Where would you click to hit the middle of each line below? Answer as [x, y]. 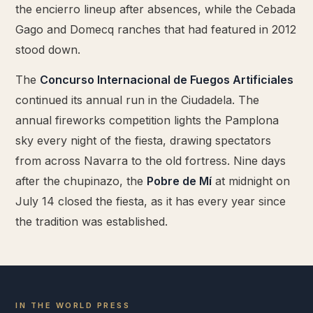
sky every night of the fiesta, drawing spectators [143, 141]
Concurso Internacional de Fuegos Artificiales [167, 80]
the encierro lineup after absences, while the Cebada [155, 9]
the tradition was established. [92, 222]
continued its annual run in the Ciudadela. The [137, 100]
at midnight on [251, 181]
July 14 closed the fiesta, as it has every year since [151, 202]
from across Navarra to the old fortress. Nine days [151, 161]
